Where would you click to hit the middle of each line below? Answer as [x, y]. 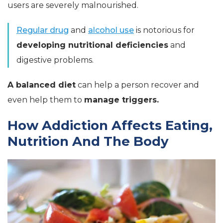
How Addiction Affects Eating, [110, 125]
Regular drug [43, 30]
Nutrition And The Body [88, 141]
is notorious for [164, 30]
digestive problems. [55, 60]
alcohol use [111, 30]
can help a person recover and [137, 85]
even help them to [46, 100]
